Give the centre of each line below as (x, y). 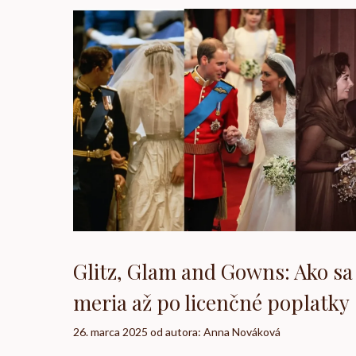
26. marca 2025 (110, 331)
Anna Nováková (242, 331)
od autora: (177, 331)
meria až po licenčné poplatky (211, 302)
